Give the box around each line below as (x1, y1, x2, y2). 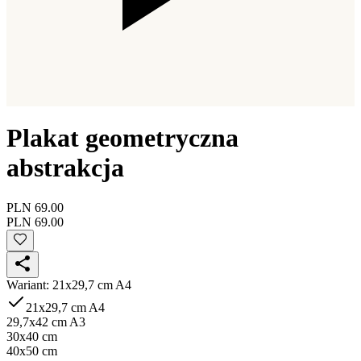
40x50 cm (6, 343, 57, 358)
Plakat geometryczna (6, 123, 239, 153)
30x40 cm (6, 329, 57, 343)
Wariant (6, 277, 46, 292)
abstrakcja (6, 153, 124, 183)
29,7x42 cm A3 (6, 314, 85, 329)
